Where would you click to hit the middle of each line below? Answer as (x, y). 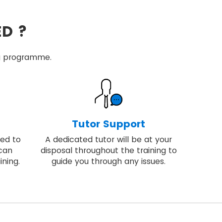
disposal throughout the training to (109, 150)
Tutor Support (109, 124)
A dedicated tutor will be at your (109, 139)
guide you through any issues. (109, 161)
